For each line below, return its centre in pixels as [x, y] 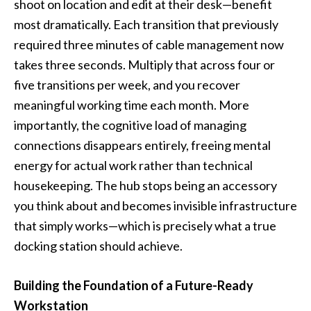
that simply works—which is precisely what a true [145, 226]
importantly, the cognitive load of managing [130, 125]
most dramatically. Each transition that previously [146, 25]
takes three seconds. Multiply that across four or [144, 65]
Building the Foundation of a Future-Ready [134, 286]
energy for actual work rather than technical [133, 166]
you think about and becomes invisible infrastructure [155, 206]
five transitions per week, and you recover [127, 85]
